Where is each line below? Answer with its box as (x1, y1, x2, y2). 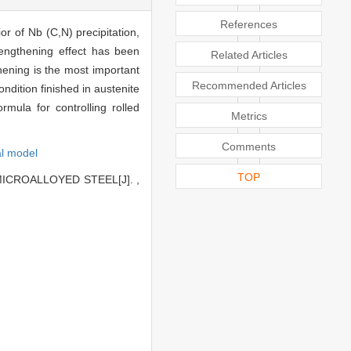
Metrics (230, 109, 267, 122)
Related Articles (210, 48, 288, 61)
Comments (222, 139, 277, 153)
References (220, 17, 278, 31)
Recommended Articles (191, 78, 306, 92)
